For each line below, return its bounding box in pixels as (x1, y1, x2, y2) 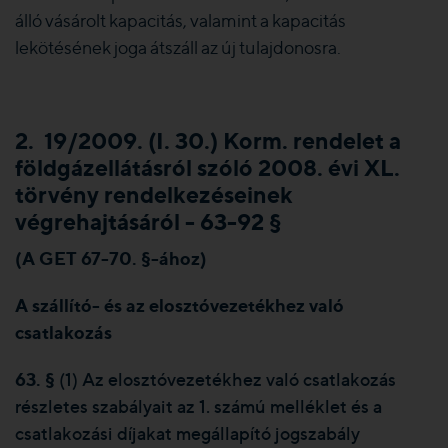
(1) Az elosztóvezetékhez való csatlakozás (59, 369, 396, 390)
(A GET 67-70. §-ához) (15, 247, 207, 269)
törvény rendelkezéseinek (15, 181, 293, 209)
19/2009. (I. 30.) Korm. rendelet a (44, 127, 401, 155)
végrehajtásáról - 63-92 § (15, 208, 282, 236)
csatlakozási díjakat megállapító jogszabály (15, 423, 360, 444)
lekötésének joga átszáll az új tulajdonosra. (15, 37, 341, 58)
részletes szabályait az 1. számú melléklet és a (15, 396, 382, 417)
